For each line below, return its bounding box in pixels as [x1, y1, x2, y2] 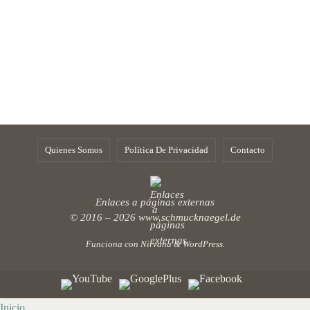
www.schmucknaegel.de [138, 212, 241, 223]
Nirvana [140, 239, 172, 249]
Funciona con [85, 239, 140, 249]
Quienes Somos [45, 145, 102, 155]
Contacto [230, 145, 265, 155]
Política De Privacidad [125, 145, 208, 155]
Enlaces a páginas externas [95, 197, 215, 208]
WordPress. [182, 239, 225, 249]
